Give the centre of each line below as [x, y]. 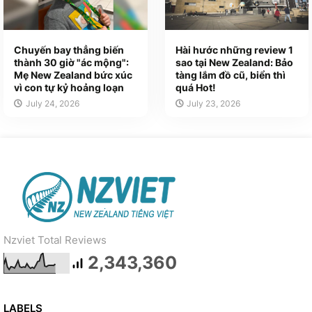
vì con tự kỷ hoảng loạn [69, 87]
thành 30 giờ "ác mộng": [71, 62]
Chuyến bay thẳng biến [69, 49]
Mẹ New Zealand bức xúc [73, 75]
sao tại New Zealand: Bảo [234, 62]
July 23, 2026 [214, 103]
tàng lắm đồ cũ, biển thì [230, 75]
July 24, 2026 [52, 103]
